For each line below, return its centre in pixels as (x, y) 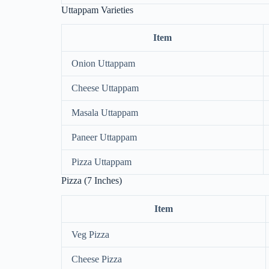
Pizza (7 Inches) (92, 181)
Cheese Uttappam (105, 88)
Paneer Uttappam (104, 138)
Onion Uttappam (103, 64)
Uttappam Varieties (97, 10)
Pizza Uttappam (101, 162)
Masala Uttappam (105, 113)
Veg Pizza (90, 235)
